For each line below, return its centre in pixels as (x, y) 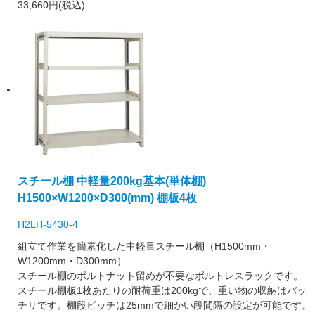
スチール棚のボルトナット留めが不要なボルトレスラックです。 (160, 276)
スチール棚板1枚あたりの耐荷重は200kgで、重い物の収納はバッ (162, 291)
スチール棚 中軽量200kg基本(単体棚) (112, 180)
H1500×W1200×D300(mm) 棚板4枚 (107, 197)
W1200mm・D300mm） (72, 261)
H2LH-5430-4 (48, 225)
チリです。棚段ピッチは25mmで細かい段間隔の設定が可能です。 (165, 306)
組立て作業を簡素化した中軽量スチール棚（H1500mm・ (144, 246)
